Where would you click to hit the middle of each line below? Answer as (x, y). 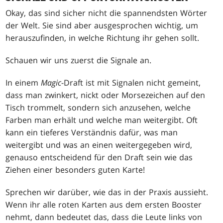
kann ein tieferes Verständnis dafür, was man (92, 132)
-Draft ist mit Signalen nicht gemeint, (131, 82)
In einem (23, 82)
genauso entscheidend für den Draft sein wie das (99, 157)
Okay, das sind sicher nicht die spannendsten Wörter (107, 13)
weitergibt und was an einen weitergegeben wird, (99, 145)
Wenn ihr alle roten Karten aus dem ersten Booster (104, 204)
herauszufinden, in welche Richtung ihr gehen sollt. (103, 38)
